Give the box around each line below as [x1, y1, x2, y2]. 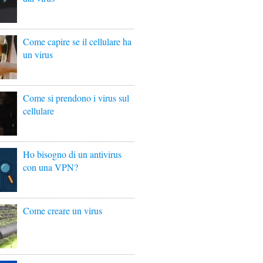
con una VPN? [23, 161, 78, 173]
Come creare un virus [23, 204, 102, 217]
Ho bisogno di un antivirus [23, 148, 122, 160]
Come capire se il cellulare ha [23, 35, 131, 48]
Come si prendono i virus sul [23, 92, 129, 104]
